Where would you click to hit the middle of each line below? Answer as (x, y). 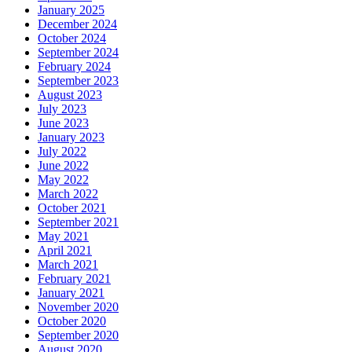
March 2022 (68, 194)
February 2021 (74, 279)
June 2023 (63, 123)
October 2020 (72, 321)
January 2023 (71, 137)
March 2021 (68, 265)
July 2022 (62, 152)
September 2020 (78, 335)
